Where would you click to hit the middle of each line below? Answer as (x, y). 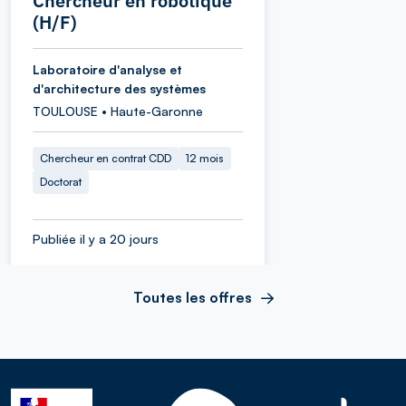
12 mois (205, 158)
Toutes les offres (192, 297)
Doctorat (61, 181)
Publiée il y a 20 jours (96, 238)
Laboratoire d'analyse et (107, 69)
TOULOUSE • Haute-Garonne (118, 111)
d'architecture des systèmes (119, 88)
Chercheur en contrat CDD (106, 158)
